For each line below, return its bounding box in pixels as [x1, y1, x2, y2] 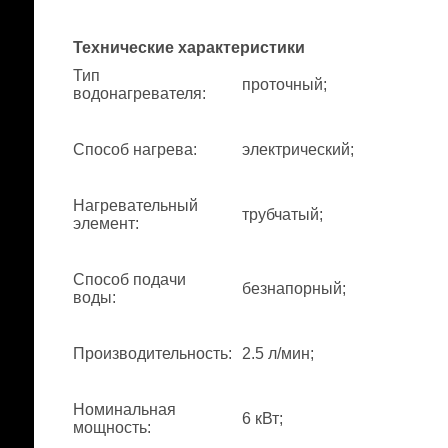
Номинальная [73, 401, 176, 418]
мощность [73, 419, 147, 436]
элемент [73, 215, 135, 232]
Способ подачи [73, 271, 186, 288]
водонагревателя [73, 85, 202, 102]
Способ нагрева [73, 141, 193, 158]
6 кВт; [242, 410, 283, 427]
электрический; [242, 141, 354, 158]
